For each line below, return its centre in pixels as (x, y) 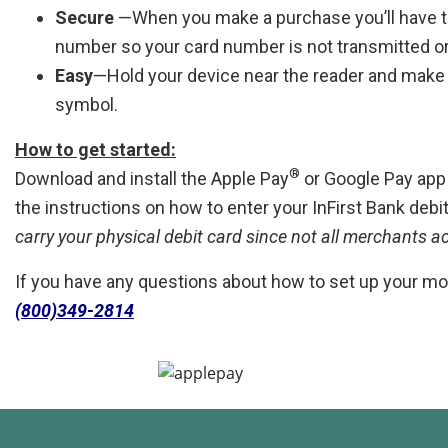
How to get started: (95, 149)
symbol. (86, 104)
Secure (86, 17)
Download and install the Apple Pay (152, 178)
